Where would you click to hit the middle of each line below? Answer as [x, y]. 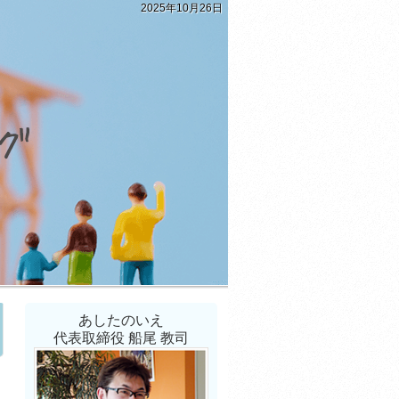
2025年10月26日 [181, 8]
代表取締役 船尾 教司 [121, 338]
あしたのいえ [121, 320]
